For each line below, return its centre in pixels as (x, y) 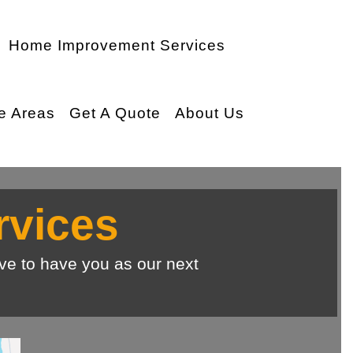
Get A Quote (115, 113)
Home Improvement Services (117, 45)
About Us (210, 113)
